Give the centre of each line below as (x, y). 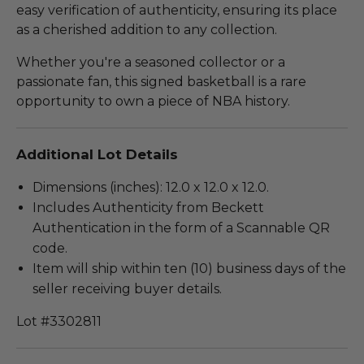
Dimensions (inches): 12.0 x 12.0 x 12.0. (151, 187)
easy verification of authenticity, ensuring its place (177, 10)
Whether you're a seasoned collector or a (151, 62)
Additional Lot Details (97, 154)
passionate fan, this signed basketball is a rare (161, 81)
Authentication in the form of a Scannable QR (181, 227)
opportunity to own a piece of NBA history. (153, 101)
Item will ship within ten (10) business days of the (189, 268)
